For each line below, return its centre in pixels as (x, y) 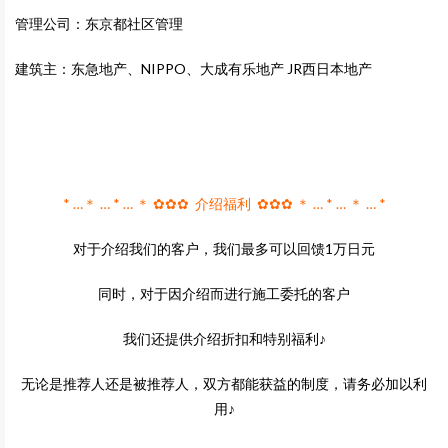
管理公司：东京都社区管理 (99, 24)
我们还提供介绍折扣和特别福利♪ (224, 339)
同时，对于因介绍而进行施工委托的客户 (224, 294)
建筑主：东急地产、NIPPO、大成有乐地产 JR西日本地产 (193, 69)
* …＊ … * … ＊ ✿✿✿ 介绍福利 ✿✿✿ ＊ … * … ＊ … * (224, 204)
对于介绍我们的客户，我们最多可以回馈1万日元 (224, 249)
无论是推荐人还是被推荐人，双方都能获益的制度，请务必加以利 (224, 384)
